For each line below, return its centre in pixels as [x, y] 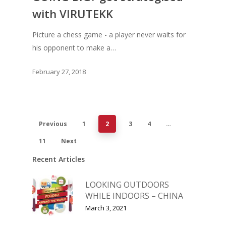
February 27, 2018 [59, 71]
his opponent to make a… [74, 47]
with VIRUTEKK [73, 13]
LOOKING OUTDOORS [127, 184]
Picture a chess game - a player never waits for [109, 34]
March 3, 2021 [106, 208]
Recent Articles [59, 159]
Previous [53, 124]
